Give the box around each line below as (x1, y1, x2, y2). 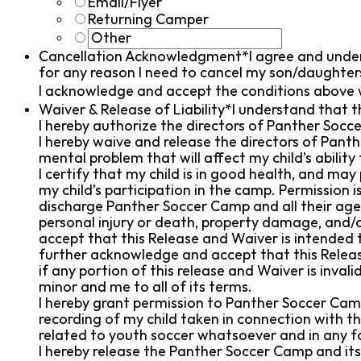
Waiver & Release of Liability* (39, 102, 232, 118)
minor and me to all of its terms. (39, 279, 252, 295)
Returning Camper (88, 11, 209, 27)
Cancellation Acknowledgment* (39, 48, 249, 64)
